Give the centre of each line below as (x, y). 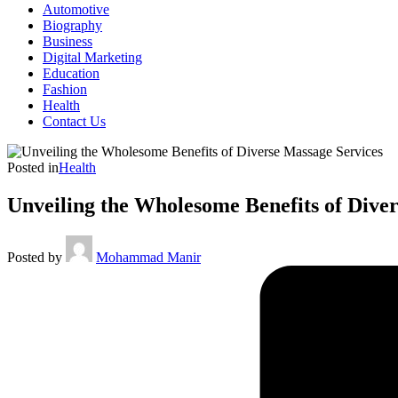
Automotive (76, 9)
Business (68, 41)
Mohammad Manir (148, 257)
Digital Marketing (92, 57)
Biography (72, 25)
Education (71, 73)
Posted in (33, 167)
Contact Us (74, 121)
